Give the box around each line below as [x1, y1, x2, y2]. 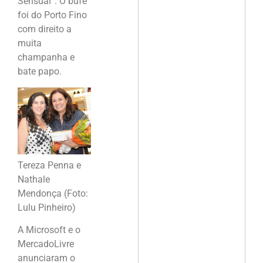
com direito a [18, 23, 72, 35]
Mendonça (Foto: [18, 187, 88, 199]
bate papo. [18, 66, 62, 77]
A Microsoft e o [18, 224, 80, 236]
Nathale [18, 173, 50, 185]
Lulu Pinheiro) [18, 201, 76, 213]
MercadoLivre [18, 238, 74, 250]
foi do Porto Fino [18, 9, 87, 21]
